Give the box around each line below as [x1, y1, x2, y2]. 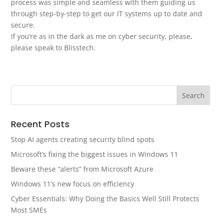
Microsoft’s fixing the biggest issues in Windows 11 [11, 149, 179, 159]
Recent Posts [11, 118, 70, 130]
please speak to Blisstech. [11, 43, 96, 52]
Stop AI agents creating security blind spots [11, 135, 155, 144]
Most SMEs [11, 205, 47, 215]
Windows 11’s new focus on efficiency [11, 179, 135, 188]
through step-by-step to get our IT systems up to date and [11, 9, 203, 18]
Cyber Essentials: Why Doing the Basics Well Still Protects [11, 194, 200, 203]
